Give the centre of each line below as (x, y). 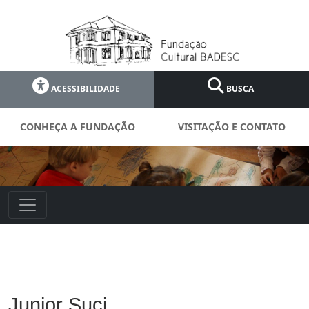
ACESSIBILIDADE (86, 88)
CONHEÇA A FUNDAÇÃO (77, 126)
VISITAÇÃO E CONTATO (232, 126)
